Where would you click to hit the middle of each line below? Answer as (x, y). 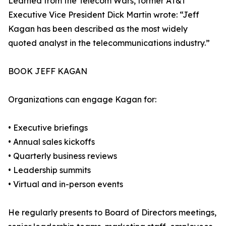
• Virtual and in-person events (66, 184)
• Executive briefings (48, 128)
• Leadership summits (49, 170)
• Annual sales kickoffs (51, 142)
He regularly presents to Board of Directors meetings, (112, 213)
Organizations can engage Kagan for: (82, 100)
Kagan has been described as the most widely (98, 29)
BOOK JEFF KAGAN (48, 71)
